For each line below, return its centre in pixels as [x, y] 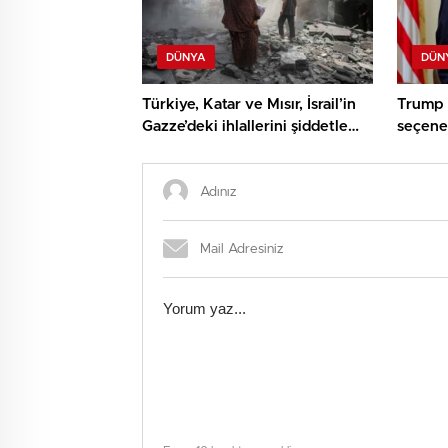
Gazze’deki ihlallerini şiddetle [245, 127]
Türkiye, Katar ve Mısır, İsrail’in [249, 105]
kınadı [163, 149]
